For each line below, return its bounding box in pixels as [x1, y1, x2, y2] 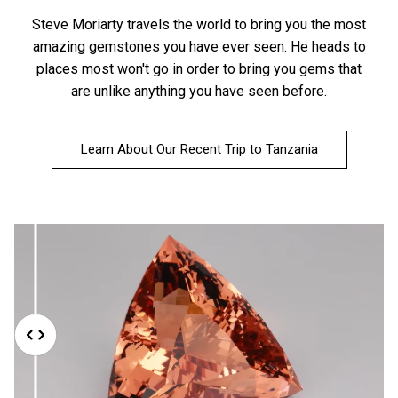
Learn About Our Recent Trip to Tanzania [80, 141, 318, 158]
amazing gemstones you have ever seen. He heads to [32, 38, 366, 56]
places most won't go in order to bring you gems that [36, 60, 362, 78]
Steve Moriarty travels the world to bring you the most [32, 16, 366, 34]
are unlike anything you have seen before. [71, 83, 327, 100]
